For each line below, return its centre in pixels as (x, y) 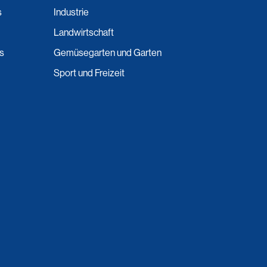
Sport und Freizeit (89, 73)
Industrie (71, 12)
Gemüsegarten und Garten (107, 53)
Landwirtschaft (83, 32)
